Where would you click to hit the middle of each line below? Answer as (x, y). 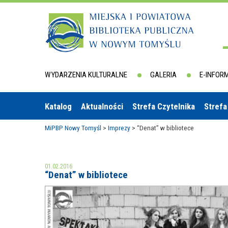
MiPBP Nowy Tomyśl (73, 128)
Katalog (58, 106)
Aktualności (102, 106)
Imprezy (119, 128)
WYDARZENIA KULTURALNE (86, 75)
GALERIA (163, 75)
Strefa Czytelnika (164, 106)
